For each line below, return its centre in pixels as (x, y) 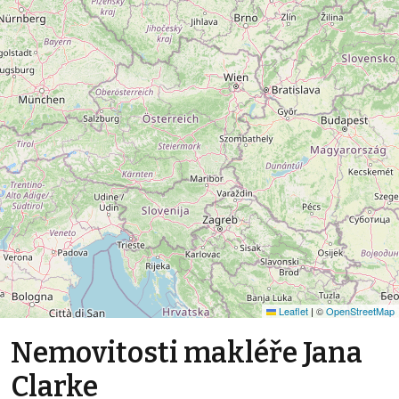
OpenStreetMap (360, 311)
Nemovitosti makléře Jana (187, 353)
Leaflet (292, 311)
